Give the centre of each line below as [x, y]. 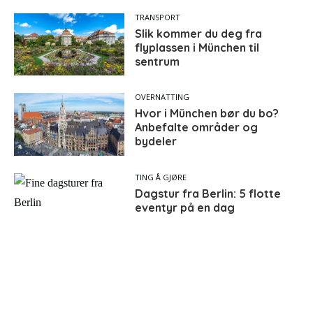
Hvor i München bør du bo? [207, 114]
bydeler [156, 141]
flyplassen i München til [197, 48]
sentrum [158, 62]
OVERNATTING [162, 97]
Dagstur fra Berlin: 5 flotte [208, 193]
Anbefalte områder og [197, 128]
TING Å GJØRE [161, 177]
